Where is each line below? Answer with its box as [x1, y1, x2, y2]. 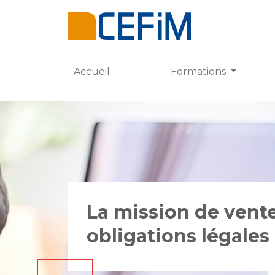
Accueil [74, 66, 110, 78]
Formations [170, 66, 228, 78]
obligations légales [87, 225, 269, 248]
